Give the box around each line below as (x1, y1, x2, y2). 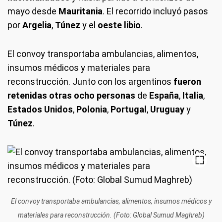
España (149, 90, 179, 101)
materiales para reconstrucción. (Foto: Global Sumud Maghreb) (17, 211, 205, 219)
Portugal (111, 104, 147, 114)
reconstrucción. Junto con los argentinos (7, 76, 173, 87)
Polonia (76, 104, 107, 114)
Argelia (22, 19, 52, 30)
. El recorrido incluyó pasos (103, 5, 208, 16)
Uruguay (150, 104, 186, 114)
